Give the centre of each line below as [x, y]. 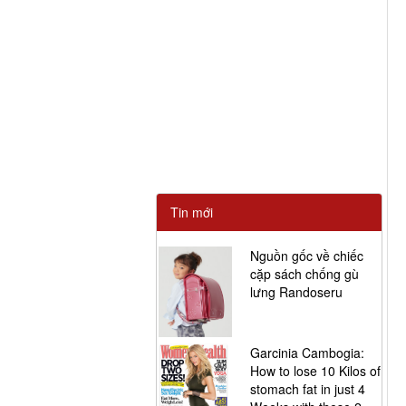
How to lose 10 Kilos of [316, 371]
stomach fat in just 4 [308, 389]
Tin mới [192, 212]
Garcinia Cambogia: [308, 353]
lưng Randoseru [297, 292]
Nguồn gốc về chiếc [307, 256]
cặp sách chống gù [305, 274]
